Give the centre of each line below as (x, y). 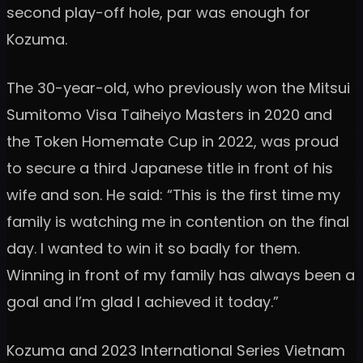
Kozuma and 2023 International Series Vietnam (176, 350)
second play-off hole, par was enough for (158, 12)
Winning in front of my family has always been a (181, 275)
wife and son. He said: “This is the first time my (173, 194)
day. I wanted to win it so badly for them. (153, 248)
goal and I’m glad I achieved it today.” (143, 301)
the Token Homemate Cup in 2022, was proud (173, 141)
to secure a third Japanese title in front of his (170, 168)
